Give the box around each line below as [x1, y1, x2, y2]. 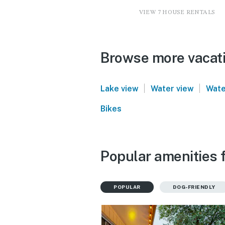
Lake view [100, 83, 139, 93]
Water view [150, 83, 194, 93]
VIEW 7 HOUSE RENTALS [139, 9, 215, 16]
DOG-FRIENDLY [172, 183, 215, 190]
